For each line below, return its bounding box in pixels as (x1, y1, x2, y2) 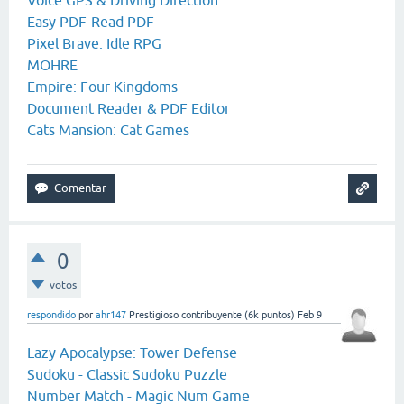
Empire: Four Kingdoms (27, 78, 178, 96)
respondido (27, 309, 76, 321)
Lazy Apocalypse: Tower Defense (27, 344, 237, 362)
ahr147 (96, 309, 126, 321)
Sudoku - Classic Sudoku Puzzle (27, 366, 227, 383)
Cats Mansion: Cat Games (27, 122, 189, 139)
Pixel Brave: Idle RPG (27, 35, 161, 52)
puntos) (259, 309, 295, 321)
